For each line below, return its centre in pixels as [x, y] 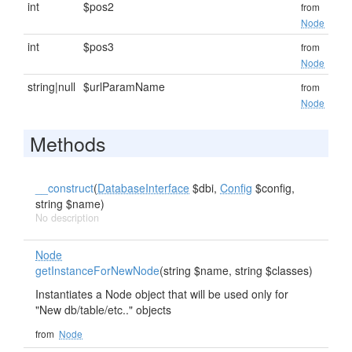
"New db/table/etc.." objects [103, 310]
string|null [51, 86]
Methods [68, 143]
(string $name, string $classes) [236, 270]
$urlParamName [124, 86]
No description [67, 218]
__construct [64, 188]
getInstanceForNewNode [97, 270]
